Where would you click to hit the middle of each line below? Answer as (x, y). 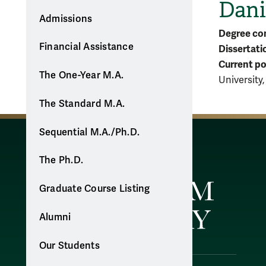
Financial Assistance (86, 47)
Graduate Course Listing (94, 189)
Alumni (55, 217)
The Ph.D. (61, 161)
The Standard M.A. (82, 104)
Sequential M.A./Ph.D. (89, 132)
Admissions (66, 19)
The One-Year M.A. (81, 76)
